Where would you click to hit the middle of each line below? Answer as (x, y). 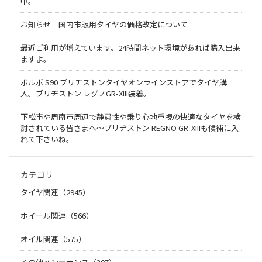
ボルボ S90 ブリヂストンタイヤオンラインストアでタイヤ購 (124, 82)
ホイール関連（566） (57, 216)
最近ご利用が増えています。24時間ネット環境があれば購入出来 (130, 48)
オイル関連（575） (53, 239)
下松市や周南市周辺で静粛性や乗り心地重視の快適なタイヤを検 (131, 117)
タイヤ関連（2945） (55, 192)
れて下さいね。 (47, 139)
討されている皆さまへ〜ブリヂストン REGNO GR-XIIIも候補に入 (130, 128)
